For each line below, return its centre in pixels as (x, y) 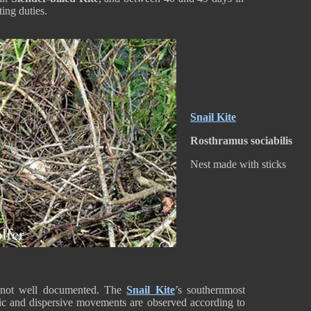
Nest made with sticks (238, 164)
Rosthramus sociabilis (241, 141)
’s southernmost (210, 290)
